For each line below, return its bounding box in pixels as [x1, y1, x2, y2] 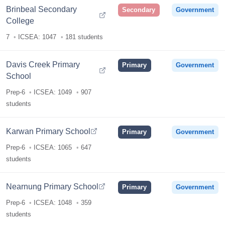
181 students [65, 33, 103, 41]
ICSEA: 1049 [34, 88, 72, 96]
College [6, 16, 35, 25]
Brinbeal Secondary [6, 4, 77, 14]
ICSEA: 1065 [34, 144, 72, 152]
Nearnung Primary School [6, 181, 99, 191]
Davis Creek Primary [6, 59, 80, 69]
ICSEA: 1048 [34, 199, 72, 207]
